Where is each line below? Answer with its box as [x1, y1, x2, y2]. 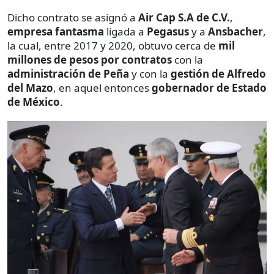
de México [7, 94, 60, 109]
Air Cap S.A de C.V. [138, 10, 230, 24]
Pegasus [147, 24, 189, 39]
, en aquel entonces [53, 80, 152, 95]
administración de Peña [7, 66, 129, 81]
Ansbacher [208, 24, 263, 39]
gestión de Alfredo [171, 66, 266, 81]
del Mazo [7, 80, 53, 95]
